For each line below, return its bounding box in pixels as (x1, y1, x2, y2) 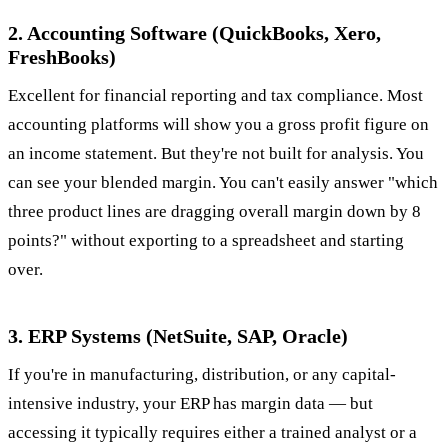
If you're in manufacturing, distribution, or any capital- (8, 365, 396, 385)
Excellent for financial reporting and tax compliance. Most (8, 86, 423, 106)
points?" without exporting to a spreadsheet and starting (8, 231, 404, 251)
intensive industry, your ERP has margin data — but (8, 394, 373, 414)
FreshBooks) (8, 46, 116, 69)
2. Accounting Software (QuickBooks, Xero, (8, 22, 381, 45)
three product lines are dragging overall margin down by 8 (8, 202, 421, 222)
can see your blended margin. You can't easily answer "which (8, 173, 438, 193)
